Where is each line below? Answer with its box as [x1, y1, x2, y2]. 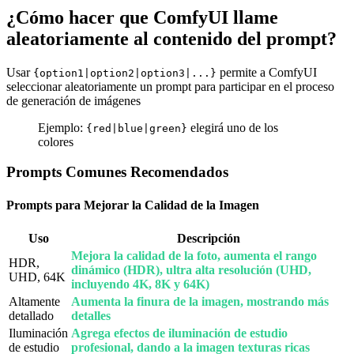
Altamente [9, 294, 60, 308]
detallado [9, 308, 54, 322]
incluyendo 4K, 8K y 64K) [71, 277, 209, 291]
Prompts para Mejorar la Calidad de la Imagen [6, 198, 259, 212]
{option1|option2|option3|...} [33, 66, 217, 79]
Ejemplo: [38, 120, 86, 134]
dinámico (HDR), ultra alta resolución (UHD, [71, 262, 311, 277]
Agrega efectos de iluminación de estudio [71, 326, 288, 340]
